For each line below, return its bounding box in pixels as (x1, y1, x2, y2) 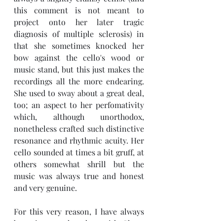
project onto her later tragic (14, 17, 144, 27)
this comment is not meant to (14, 5, 144, 15)
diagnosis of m (14, 29, 71, 39)
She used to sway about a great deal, (14, 88, 144, 98)
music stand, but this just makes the (14, 64, 144, 74)
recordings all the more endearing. (14, 76, 144, 86)
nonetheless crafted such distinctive (14, 123, 144, 134)
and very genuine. (14, 183, 79, 193)
